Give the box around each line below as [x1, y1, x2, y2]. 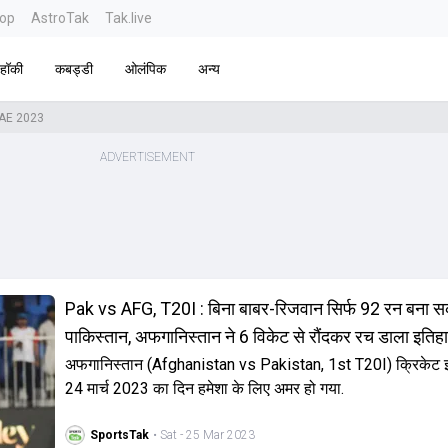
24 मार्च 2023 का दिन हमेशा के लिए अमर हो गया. [64, 379, 344, 398]
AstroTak [31, 10, 89, 26]
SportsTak [89, 428, 149, 442]
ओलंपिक [124, 60, 166, 77]
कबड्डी [54, 60, 93, 77]
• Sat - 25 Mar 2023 [152, 428, 255, 442]
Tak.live [105, 10, 152, 26]
